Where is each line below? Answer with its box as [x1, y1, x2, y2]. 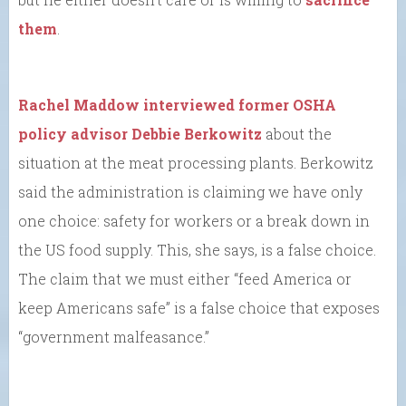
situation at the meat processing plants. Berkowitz [18, 152, 373, 172]
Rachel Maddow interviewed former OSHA [18, 94, 336, 114]
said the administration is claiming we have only [18, 181, 362, 201]
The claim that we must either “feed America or [18, 268, 352, 288]
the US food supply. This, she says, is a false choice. [18, 239, 376, 259]
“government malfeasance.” [18, 326, 209, 346]
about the [262, 123, 332, 143]
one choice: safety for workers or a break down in [18, 210, 370, 230]
